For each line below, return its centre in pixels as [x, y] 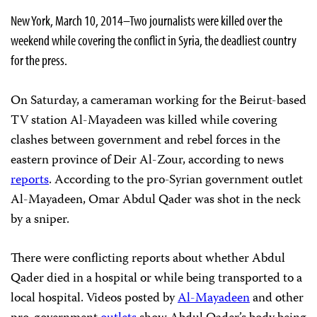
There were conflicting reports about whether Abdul [148, 259]
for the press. [39, 60]
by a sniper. [40, 220]
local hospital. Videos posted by [94, 299]
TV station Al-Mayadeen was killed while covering [144, 121]
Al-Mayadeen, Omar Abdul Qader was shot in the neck [156, 200]
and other [277, 299]
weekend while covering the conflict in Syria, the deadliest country [154, 40]
